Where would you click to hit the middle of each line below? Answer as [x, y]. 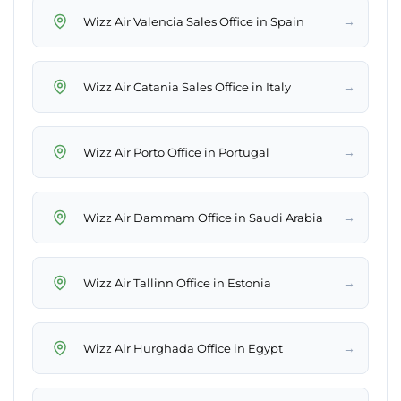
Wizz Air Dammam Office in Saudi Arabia [203, 217]
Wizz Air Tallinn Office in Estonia [177, 282]
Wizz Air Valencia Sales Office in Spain [194, 21]
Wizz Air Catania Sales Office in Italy [187, 86]
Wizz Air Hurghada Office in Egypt [183, 348]
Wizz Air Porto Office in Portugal [176, 152]
